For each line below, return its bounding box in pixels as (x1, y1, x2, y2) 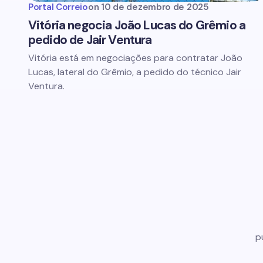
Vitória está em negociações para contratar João (28, 52, 242, 64)
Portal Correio (28, 1, 88, 13)
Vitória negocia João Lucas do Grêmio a (28, 17, 246, 33)
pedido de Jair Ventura (28, 32, 152, 48)
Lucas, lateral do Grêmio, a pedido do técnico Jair (28, 66, 241, 78)
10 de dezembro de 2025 (101, 1, 209, 13)
